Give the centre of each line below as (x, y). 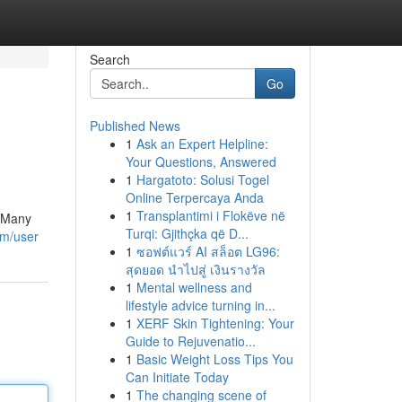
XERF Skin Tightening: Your (215, 323)
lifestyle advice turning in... (200, 305)
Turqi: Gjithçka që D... (187, 233)
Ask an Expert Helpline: (202, 144)
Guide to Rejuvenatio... (190, 341)
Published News (135, 126)
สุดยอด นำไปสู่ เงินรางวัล (195, 269)
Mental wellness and (194, 287)
